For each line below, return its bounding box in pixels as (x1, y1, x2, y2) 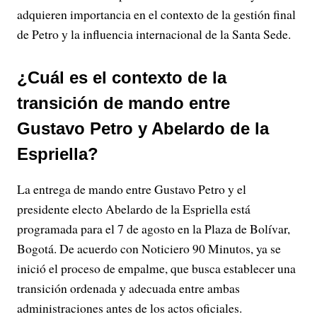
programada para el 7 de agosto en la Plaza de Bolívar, (17, 220, 290, 237)
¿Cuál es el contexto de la (17, 68, 226, 87)
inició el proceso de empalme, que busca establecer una (17, 260, 296, 277)
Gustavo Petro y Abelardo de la (17, 119, 269, 138)
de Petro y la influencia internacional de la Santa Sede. (17, 25, 291, 42)
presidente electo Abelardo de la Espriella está (17, 200, 250, 217)
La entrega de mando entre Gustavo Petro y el (17, 180, 246, 197)
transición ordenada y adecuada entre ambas (17, 279, 240, 296)
